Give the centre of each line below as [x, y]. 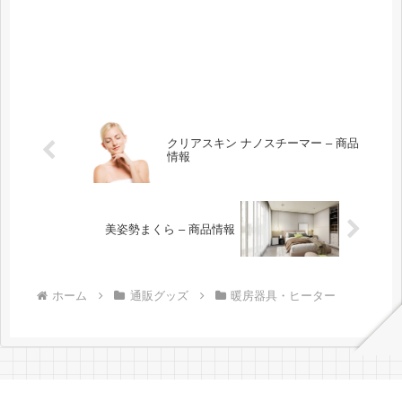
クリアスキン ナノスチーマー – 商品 [262, 144]
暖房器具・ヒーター [284, 296]
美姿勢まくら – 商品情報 [170, 229]
